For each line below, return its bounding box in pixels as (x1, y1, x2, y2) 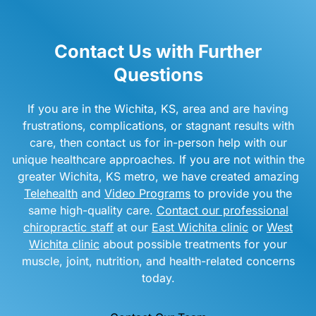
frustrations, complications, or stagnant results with (22, 119, 294, 133)
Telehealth (24, 186, 78, 201)
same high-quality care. (28, 203, 157, 218)
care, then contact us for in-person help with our (29, 135, 287, 150)
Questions (113, 63, 203, 86)
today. (141, 271, 175, 286)
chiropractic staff (23, 220, 114, 235)
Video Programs (104, 186, 190, 201)
